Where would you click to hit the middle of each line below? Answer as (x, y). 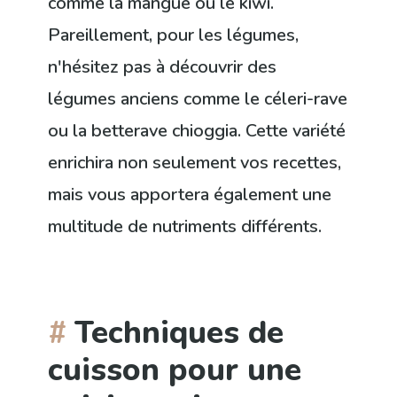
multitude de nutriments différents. (185, 227)
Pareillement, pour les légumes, (174, 35)
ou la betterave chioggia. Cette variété (197, 131)
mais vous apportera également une (190, 195)
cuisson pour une (175, 370)
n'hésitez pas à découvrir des (163, 67)
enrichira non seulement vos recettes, (195, 163)
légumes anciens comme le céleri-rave (198, 99)
